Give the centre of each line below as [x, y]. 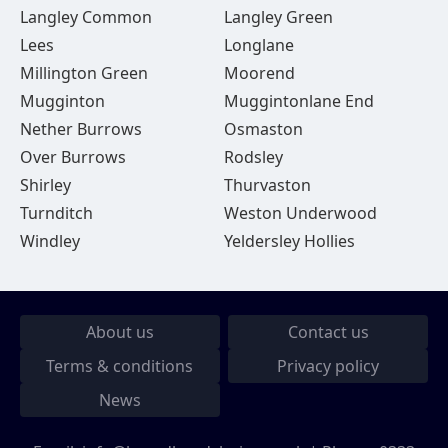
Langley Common [86, 17]
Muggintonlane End [298, 101]
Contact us [328, 332]
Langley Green [278, 17]
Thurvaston [267, 185]
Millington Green [84, 73]
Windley [50, 241]
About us [119, 332]
